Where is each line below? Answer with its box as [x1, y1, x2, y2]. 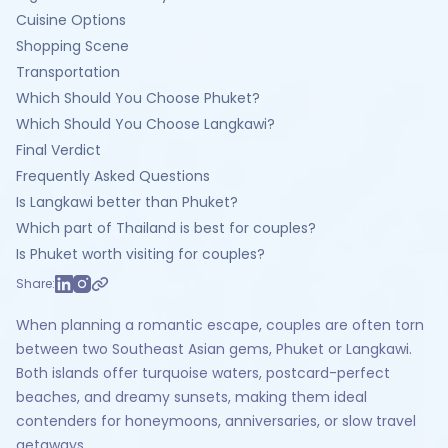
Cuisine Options [16, 10, 126, 30]
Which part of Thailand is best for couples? [16, 218, 316, 238]
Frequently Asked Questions [16, 166, 210, 186]
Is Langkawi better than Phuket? [16, 192, 238, 212]
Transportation [16, 62, 120, 82]
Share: [16, 275, 55, 292]
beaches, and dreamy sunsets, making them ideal [16, 387, 367, 407]
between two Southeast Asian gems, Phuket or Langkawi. [16, 339, 412, 359]
